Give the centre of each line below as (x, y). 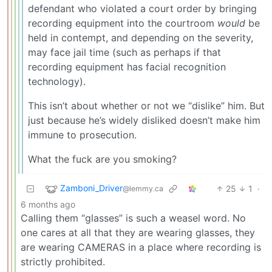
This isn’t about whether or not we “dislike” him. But (146, 105)
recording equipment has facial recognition (127, 66)
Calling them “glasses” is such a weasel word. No (133, 218)
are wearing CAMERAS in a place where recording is (141, 247)
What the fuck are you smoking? (102, 159)
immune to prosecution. (82, 134)
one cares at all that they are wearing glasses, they (138, 232)
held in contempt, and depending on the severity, (141, 37)
